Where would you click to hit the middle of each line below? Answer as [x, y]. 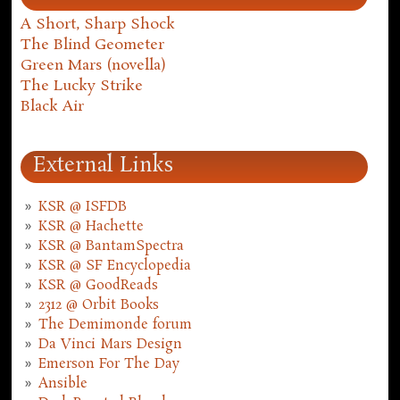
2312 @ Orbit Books [99, 306]
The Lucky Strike [82, 86]
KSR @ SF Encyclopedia [115, 267]
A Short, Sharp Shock [98, 24]
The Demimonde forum [116, 325]
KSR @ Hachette [92, 227]
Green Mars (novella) [94, 65]
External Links [104, 167]
